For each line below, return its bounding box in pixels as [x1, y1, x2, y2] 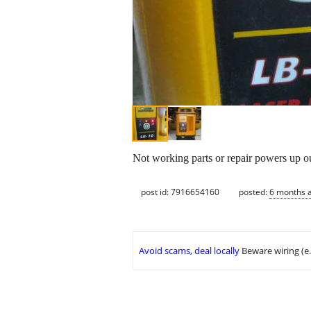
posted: [239, 185, 269, 198]
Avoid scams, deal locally [139, 244, 239, 258]
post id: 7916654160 [141, 185, 219, 198]
